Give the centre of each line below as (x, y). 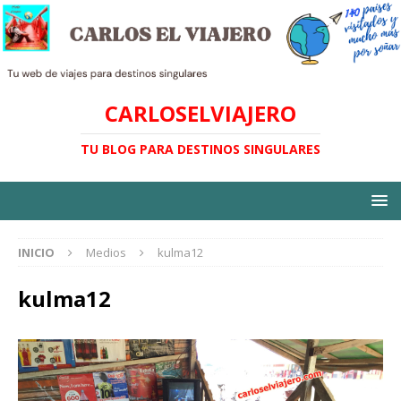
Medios (106, 253)
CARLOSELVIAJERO (200, 114)
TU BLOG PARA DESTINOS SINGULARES (200, 149)
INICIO (36, 253)
